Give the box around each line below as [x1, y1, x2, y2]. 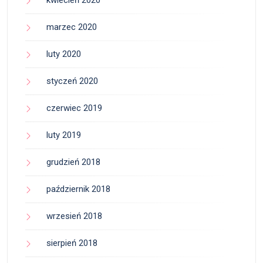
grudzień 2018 [46, 157, 100, 168]
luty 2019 [46, 130, 81, 141]
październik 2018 [46, 184, 110, 195]
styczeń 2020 [46, 76, 98, 87]
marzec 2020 [46, 22, 97, 33]
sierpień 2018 [46, 238, 97, 249]
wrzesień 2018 [46, 211, 102, 222]
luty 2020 [46, 49, 81, 60]
